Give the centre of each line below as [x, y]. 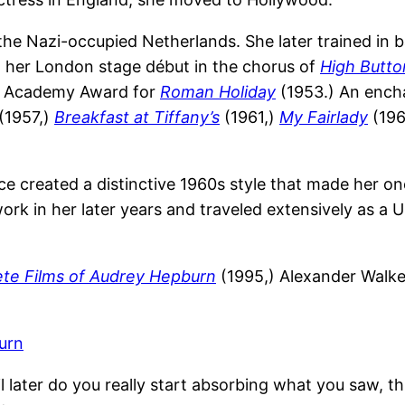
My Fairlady [324, 118]
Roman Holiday [218, 92]
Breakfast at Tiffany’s [137, 118]
